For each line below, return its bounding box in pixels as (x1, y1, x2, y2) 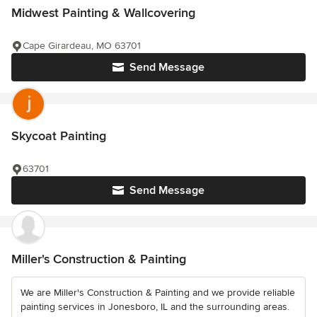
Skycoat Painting (11, 128, 106, 144)
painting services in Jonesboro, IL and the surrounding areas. (21, 301, 289, 313)
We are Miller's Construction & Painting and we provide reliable (21, 287, 295, 299)
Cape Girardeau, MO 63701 (23, 40, 141, 52)
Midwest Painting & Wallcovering (11, 5, 195, 21)
